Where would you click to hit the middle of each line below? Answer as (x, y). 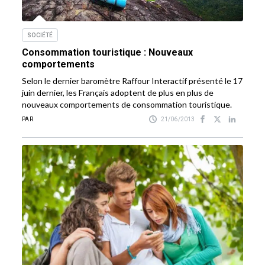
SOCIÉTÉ (40, 35)
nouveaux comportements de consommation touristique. (127, 105)
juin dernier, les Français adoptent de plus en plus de (118, 93)
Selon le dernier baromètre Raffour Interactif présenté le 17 (132, 81)
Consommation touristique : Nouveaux (108, 53)
